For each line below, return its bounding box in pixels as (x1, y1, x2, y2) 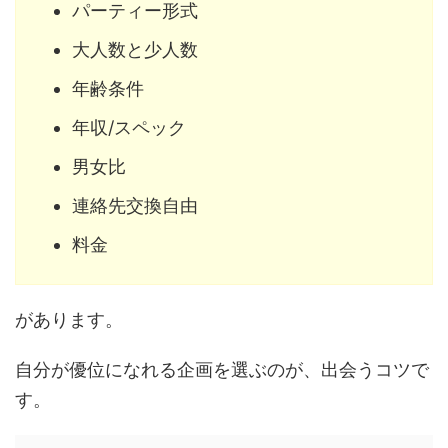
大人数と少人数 (72, 38, 198, 60)
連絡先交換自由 (72, 194, 198, 216)
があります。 (15, 309, 123, 331)
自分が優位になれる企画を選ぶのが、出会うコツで (15, 359, 429, 381)
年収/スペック (72, 116, 186, 138)
